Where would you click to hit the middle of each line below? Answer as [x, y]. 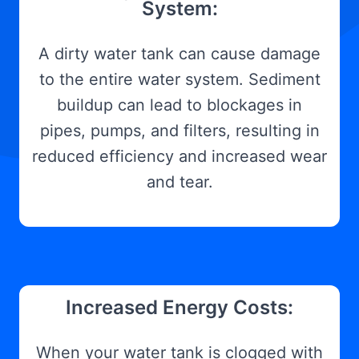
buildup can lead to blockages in [179, 105]
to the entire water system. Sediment [179, 79]
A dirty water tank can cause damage [179, 54]
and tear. [179, 182]
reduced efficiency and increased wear [179, 156]
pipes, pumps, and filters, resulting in [179, 131]
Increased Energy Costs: [179, 307]
